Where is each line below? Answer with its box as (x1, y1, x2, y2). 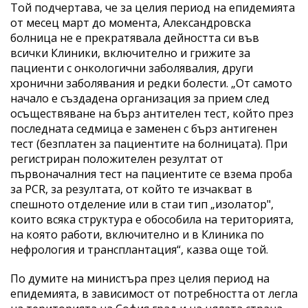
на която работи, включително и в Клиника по (10, 226, 264, 242)
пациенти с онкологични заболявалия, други (10, 60, 253, 76)
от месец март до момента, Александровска (10, 14, 251, 30)
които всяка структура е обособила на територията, (10, 211, 294, 227)
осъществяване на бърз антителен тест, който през (10, 105, 294, 121)
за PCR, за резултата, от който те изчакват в (10, 181, 252, 197)
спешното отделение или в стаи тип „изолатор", (10, 196, 274, 212)
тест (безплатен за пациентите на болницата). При (10, 135, 287, 151)
